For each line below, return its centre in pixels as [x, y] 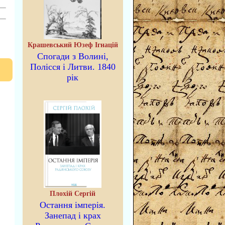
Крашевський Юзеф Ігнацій [73, 45]
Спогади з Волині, [73, 56]
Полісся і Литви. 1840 [73, 67]
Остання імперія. [73, 205]
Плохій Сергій [73, 194]
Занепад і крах [73, 215]
